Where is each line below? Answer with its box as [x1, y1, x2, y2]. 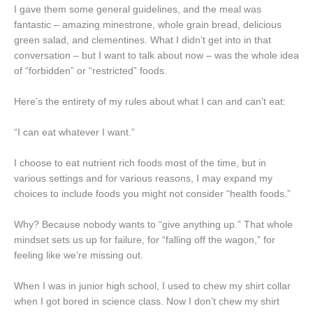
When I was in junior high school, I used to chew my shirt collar [14, 280, 291, 291]
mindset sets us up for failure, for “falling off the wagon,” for [14, 234, 275, 245]
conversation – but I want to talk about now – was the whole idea [14, 50, 299, 61]
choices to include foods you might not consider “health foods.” [14, 188, 291, 199]
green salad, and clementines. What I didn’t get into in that [14, 35, 271, 46]
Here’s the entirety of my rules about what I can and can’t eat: [14, 96, 286, 108]
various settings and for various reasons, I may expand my [14, 173, 272, 184]
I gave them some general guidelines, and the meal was [14, 4, 261, 15]
